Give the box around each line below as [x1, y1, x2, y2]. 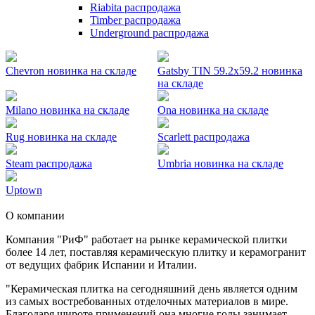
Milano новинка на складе [6, 104, 129, 116]
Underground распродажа [90, 27, 209, 39]
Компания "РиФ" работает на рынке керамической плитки [6, 233, 288, 245]
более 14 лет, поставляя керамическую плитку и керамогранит [6, 246, 306, 258]
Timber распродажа [90, 14, 181, 26]
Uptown [6, 184, 42, 196]
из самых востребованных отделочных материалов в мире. [6, 295, 288, 307]
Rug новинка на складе [6, 131, 117, 143]
